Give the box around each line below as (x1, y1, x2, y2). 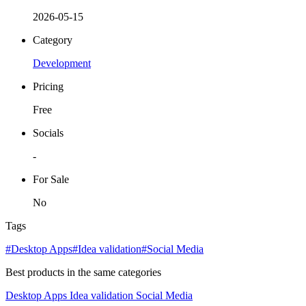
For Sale (33, 173, 69, 186)
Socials (33, 127, 64, 139)
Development (33, 57, 91, 70)
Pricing (33, 81, 64, 93)
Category (33, 34, 72, 46)
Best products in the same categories (5, 266, 161, 279)
